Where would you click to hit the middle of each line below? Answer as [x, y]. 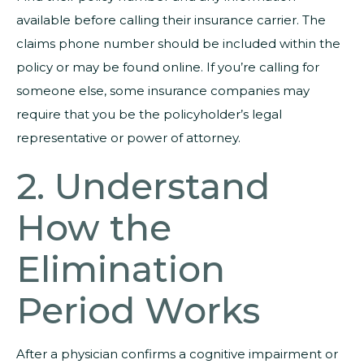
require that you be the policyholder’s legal [149, 115]
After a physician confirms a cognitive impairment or [177, 354]
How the [94, 228]
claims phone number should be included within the [178, 44]
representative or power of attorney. [128, 138]
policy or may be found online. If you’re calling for [168, 67]
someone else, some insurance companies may [163, 91]
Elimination [121, 269]
